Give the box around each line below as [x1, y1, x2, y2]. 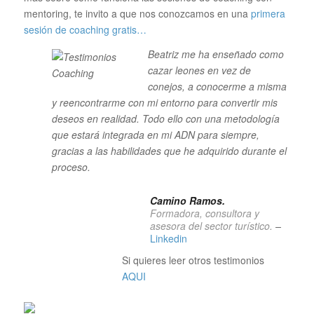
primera [250, 6, 285, 21]
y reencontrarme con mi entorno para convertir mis [51, 95, 278, 109]
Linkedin [149, 231, 187, 245]
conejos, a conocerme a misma [147, 78, 287, 93]
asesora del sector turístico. [149, 218, 273, 233]
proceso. [51, 159, 90, 174]
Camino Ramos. [149, 193, 225, 207]
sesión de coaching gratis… [23, 22, 146, 37]
